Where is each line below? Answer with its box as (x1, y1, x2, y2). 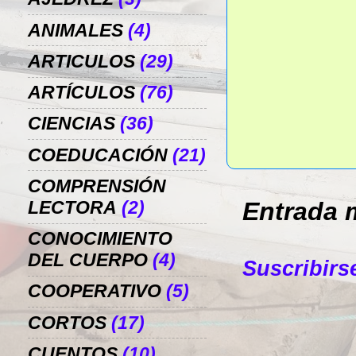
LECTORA (28, 197, 117, 218)
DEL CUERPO (28, 250, 148, 271)
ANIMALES (28, 20, 123, 41)
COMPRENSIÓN (28, 176, 166, 196)
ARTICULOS (28, 51, 135, 72)
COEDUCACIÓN (28, 145, 168, 165)
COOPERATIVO (28, 281, 161, 302)
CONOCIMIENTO (28, 229, 172, 250)
